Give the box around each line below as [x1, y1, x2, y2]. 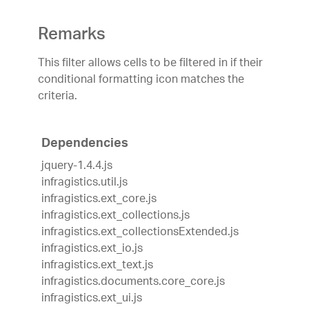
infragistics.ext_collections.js [41, 204, 190, 228]
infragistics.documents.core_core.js [41, 270, 225, 294]
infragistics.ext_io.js [41, 237, 143, 261]
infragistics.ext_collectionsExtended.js [41, 221, 239, 244]
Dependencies [41, 132, 128, 157]
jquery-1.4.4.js [41, 154, 112, 178]
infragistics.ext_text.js [41, 254, 153, 277]
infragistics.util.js [41, 171, 128, 195]
